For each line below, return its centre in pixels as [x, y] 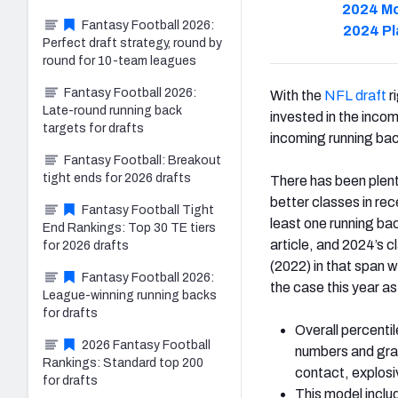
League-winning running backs [130, 295]
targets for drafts [93, 128]
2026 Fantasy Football [146, 345]
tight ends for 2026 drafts [117, 178]
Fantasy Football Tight [148, 210]
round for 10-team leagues [119, 60]
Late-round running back [112, 110]
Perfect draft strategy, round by [132, 43]
